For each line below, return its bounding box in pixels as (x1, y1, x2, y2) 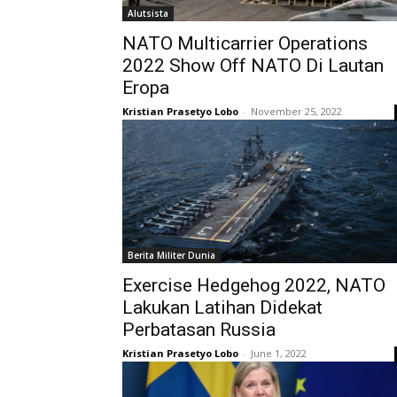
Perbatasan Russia (122, 319, 276, 340)
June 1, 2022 (251, 346, 307, 360)
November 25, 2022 (251, 105, 342, 118)
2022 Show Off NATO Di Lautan (122, 55, 384, 76)
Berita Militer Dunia (128, 249, 215, 261)
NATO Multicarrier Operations (122, 33, 368, 54)
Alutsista (128, 7, 168, 19)
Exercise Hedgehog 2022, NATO (122, 275, 385, 296)
